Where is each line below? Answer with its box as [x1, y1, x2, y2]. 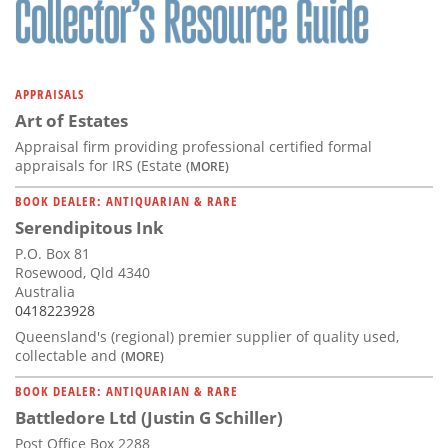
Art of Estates [15, 109, 128, 133]
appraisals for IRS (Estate [15, 156, 186, 176]
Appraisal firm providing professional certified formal [15, 137, 372, 157]
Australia [15, 282, 75, 302]
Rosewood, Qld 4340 [15, 263, 150, 283]
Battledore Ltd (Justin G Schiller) [15, 406, 283, 430]
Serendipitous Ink [15, 216, 164, 240]
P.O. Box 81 [15, 244, 90, 264]
